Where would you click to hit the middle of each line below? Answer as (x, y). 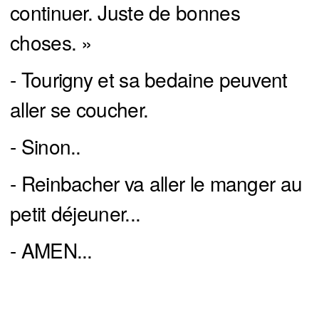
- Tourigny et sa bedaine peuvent (149, 79)
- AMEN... (51, 250)
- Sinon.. (46, 146)
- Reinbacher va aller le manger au (156, 183)
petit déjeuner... (75, 213)
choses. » (51, 42)
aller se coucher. (79, 109)
